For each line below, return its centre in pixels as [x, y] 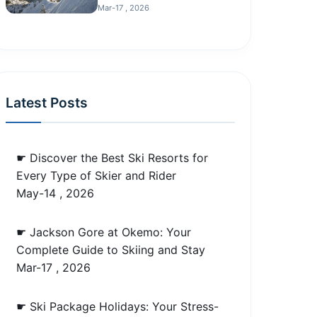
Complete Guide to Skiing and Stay [111, 250]
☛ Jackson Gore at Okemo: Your [104, 232]
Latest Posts [47, 103]
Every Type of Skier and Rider [97, 175]
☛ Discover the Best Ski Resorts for [113, 158]
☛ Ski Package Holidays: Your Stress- [118, 306]
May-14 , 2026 [56, 193]
